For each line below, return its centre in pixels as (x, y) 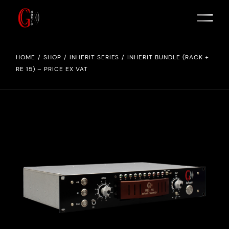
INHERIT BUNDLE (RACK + (168, 57)
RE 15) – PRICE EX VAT (52, 69)
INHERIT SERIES (94, 57)
